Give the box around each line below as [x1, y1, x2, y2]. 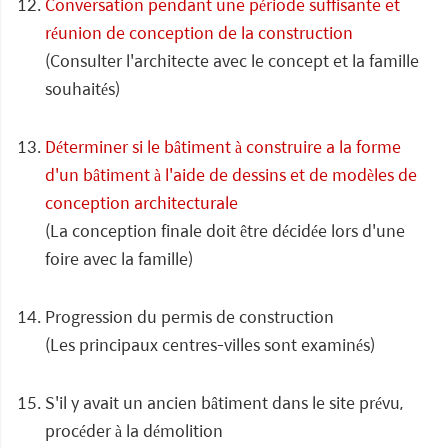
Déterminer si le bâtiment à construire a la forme [45, 134, 401, 159]
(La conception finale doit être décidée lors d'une [45, 218, 405, 243]
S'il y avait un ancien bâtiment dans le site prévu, [45, 390, 403, 415]
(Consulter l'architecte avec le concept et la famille [45, 48, 419, 73]
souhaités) [45, 76, 120, 101]
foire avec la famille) [45, 246, 193, 271]
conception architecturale [45, 190, 238, 215]
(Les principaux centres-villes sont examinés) [45, 332, 375, 357]
